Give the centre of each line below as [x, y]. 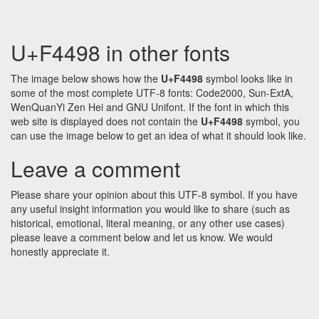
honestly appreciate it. [60, 252]
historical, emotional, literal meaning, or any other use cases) [148, 223]
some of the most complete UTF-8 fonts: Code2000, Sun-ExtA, [152, 93]
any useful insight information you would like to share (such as [150, 209]
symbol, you [271, 121]
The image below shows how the [86, 79]
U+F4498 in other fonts [120, 53]
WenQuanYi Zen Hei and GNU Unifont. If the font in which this [150, 107]
